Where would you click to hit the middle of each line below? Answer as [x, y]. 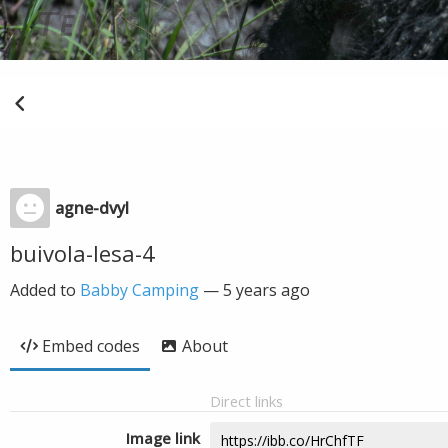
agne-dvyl [92, 208]
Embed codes [91, 346]
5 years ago [266, 290]
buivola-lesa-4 [82, 253]
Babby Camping [139, 290]
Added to [45, 290]
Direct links [246, 401]
